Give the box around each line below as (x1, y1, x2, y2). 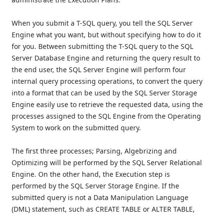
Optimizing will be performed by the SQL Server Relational (12, 158, 202, 168)
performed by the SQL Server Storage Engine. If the (12, 181, 179, 191)
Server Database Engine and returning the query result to (12, 53, 200, 63)
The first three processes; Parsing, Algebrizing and (12, 146, 177, 156)
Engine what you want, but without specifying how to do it (12, 30, 201, 40)
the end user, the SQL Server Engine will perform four (12, 65, 186, 75)
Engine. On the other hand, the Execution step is (12, 170, 170, 179)
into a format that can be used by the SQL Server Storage (12, 88, 197, 98)
